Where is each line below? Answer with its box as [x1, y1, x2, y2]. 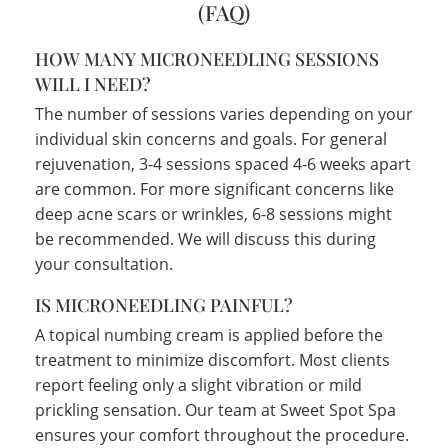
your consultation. [35, 252, 173, 275]
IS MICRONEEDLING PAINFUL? [35, 292, 293, 317]
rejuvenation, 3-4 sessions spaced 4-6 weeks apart [35, 152, 411, 175]
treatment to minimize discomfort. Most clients [35, 348, 390, 371]
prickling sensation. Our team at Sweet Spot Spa [35, 398, 396, 421]
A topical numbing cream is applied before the [35, 323, 383, 346]
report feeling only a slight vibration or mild [35, 373, 362, 396]
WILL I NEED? [35, 71, 151, 96]
